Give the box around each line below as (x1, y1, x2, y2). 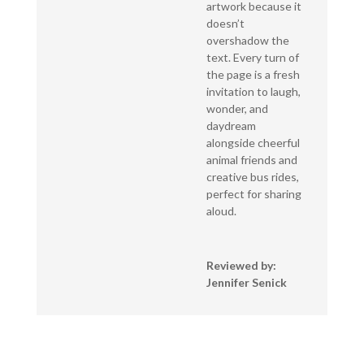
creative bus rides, (206, 170, 299, 184)
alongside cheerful (206, 136, 300, 150)
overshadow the (206, 33, 289, 48)
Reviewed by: (206, 258, 276, 273)
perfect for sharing (206, 187, 301, 201)
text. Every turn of (206, 50, 299, 65)
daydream (206, 119, 256, 133)
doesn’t (206, 16, 245, 31)
